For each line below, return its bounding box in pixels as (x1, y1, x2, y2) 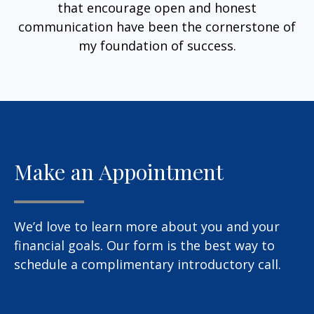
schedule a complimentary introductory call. (14, 256, 281, 273)
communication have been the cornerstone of (18, 18, 296, 36)
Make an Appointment (14, 157, 224, 186)
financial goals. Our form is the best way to (14, 237, 275, 254)
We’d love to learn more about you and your (14, 218, 280, 235)
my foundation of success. (78, 37, 236, 55)
